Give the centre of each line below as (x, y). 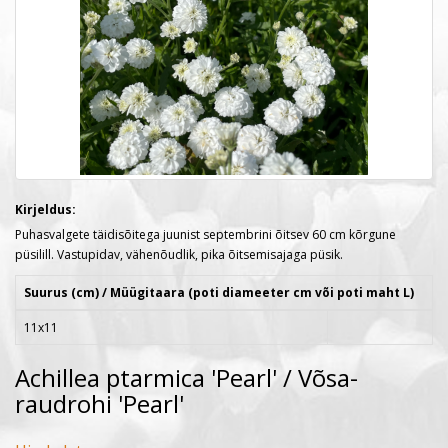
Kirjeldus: (45, 209)
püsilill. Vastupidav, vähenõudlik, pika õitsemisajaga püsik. (180, 254)
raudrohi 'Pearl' (99, 403)
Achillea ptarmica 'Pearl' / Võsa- (186, 377)
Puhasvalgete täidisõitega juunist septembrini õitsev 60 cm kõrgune (205, 234)
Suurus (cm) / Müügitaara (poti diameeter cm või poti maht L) (219, 292)
